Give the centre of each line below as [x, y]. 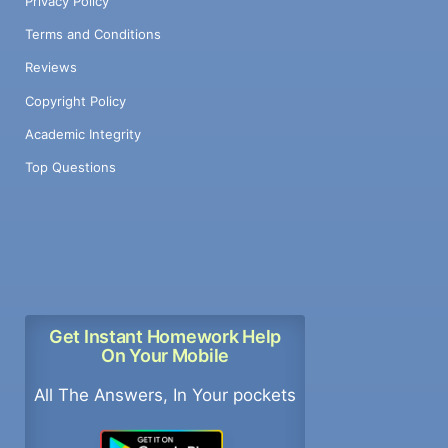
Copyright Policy [75, 100]
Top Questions [70, 167]
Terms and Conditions [93, 34]
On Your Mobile [165, 356]
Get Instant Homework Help [165, 336]
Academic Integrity [83, 133]
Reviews [51, 67]
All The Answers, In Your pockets [165, 394]
